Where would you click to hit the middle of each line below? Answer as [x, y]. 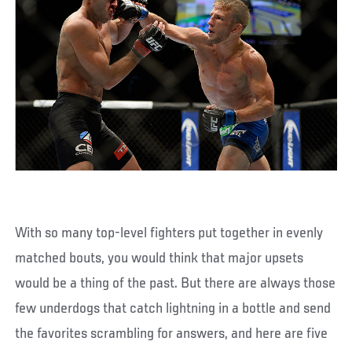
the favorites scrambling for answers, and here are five [172, 334]
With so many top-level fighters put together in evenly [169, 233]
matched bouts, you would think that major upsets [159, 258]
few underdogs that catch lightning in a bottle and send [173, 308]
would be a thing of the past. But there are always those [176, 283]
